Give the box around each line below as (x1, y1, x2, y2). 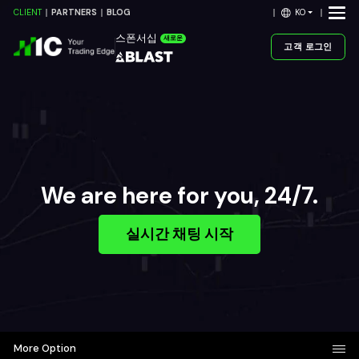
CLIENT (14, 7, 42, 18)
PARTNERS (51, 7, 98, 18)
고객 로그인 (284, 41, 333, 52)
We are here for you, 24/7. (41, 180, 318, 211)
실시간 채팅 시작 (126, 224, 233, 244)
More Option (14, 341, 77, 356)
